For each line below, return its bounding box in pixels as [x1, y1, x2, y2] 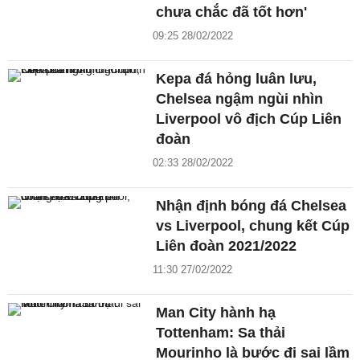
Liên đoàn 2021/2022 [156, 237, 297, 254]
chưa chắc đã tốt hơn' [156, 3, 308, 20]
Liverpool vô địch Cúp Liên [156, 110, 342, 127]
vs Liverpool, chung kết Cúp [156, 217, 350, 234]
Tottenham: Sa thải [156, 324, 286, 341]
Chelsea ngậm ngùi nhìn [156, 90, 324, 107]
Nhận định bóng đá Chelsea [156, 197, 347, 214]
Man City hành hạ [156, 304, 276, 321]
